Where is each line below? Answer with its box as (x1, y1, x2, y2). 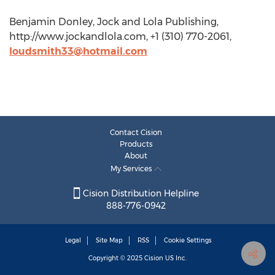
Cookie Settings (164, 236, 212, 245)
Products (119, 139, 153, 149)
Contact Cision (110, 128, 162, 137)
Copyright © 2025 (88, 254, 144, 263)
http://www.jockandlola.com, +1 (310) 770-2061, (9, 31, 231, 42)
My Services (110, 164, 154, 173)
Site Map (96, 236, 123, 245)
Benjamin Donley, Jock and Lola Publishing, (9, 16, 219, 28)
